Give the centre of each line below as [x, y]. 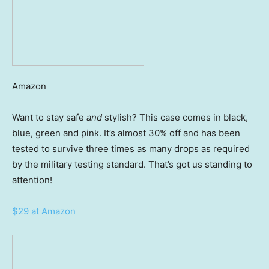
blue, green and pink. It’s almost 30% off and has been [126, 133]
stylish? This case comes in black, [176, 118]
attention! [32, 180]
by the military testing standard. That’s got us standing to [132, 165]
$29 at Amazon [44, 211]
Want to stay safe [49, 118]
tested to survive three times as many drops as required [131, 149]
